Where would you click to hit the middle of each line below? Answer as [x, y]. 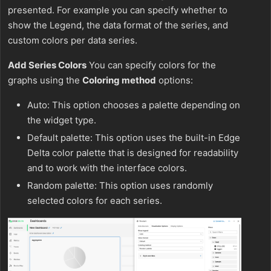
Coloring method [119, 80]
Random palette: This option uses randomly [120, 186]
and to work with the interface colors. [107, 168]
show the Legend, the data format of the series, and [118, 25]
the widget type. [62, 120]
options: [175, 80]
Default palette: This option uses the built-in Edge [134, 138]
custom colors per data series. [73, 41]
